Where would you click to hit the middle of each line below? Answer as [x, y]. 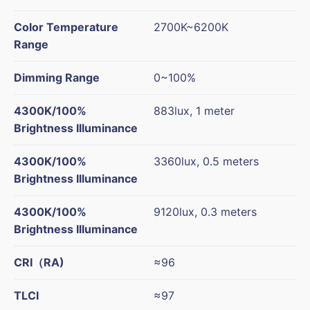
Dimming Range [57, 78]
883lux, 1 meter [194, 111]
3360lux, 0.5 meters [206, 162]
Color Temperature [66, 27]
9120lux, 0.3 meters [205, 212]
